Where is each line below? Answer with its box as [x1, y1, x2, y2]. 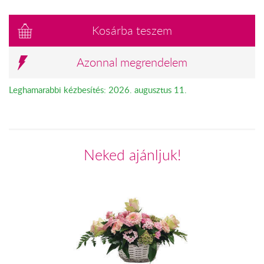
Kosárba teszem [92, 22, 172, 38]
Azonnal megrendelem [77, 54, 187, 70]
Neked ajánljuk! [83, 144, 181, 164]
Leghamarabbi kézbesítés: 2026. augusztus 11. [9, 83, 187, 95]
